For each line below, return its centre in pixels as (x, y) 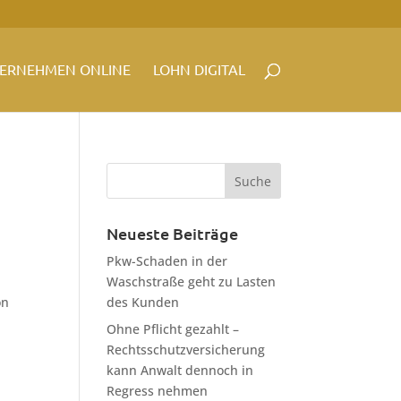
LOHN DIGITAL (199, 70)
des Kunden (143, 302)
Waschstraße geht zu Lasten (192, 282)
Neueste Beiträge (173, 234)
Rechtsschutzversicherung (186, 350)
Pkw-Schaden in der (167, 261)
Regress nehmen (158, 391)
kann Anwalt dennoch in (180, 370)
